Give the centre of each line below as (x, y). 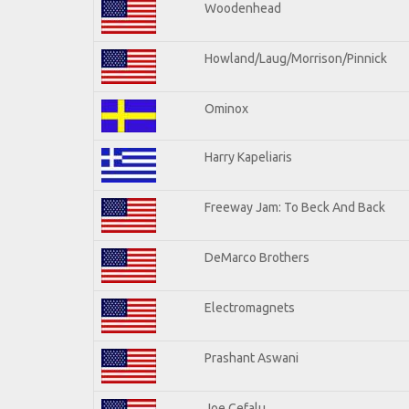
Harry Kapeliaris (248, 157)
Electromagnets (250, 307)
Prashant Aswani (252, 357)
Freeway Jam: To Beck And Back (295, 207)
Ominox (226, 108)
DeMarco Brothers (257, 257)
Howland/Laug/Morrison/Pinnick (296, 58)
